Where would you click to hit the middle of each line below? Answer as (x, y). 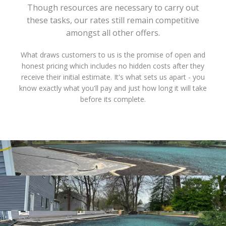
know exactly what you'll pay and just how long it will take (113, 88)
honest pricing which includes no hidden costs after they (113, 66)
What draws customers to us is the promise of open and (113, 54)
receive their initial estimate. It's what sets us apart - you (113, 77)
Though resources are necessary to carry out (113, 7)
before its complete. (113, 99)
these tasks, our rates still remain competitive (113, 20)
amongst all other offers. (113, 33)
